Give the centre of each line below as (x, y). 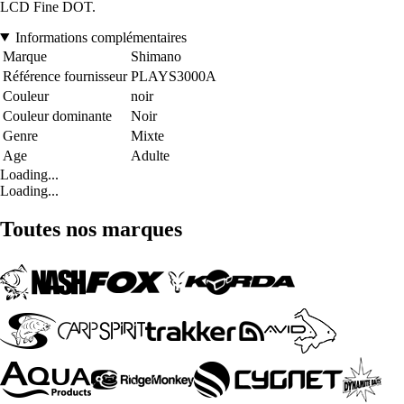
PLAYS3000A (174, 76)
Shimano (156, 56)
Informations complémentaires (101, 37)
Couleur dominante (57, 115)
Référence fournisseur (65, 76)
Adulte (150, 155)
